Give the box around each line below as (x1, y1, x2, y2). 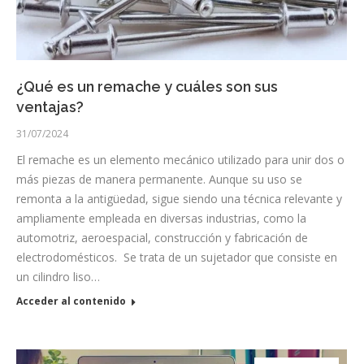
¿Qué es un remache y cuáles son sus (16, 77, 278, 95)
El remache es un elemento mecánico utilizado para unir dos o (16, 151, 344, 167)
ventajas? (16, 97, 84, 115)
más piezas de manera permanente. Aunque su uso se (16, 171, 302, 187)
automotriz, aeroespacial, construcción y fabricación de (16, 229, 308, 245)
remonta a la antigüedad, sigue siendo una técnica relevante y (16, 190, 342, 206)
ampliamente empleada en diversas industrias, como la (16, 210, 306, 226)
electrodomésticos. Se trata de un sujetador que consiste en (16, 249, 337, 265)
